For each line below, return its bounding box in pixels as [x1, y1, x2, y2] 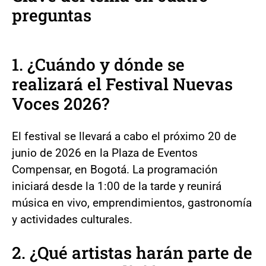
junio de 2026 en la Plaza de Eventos [12, 145, 198, 160]
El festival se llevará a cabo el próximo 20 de [12, 129, 236, 143]
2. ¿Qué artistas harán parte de [12, 241, 252, 264]
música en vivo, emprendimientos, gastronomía [12, 195, 252, 210]
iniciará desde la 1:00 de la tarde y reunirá [12, 179, 221, 193]
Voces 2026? [12, 92, 109, 115]
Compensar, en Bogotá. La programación [12, 162, 218, 176]
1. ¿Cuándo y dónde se [12, 53, 185, 75]
